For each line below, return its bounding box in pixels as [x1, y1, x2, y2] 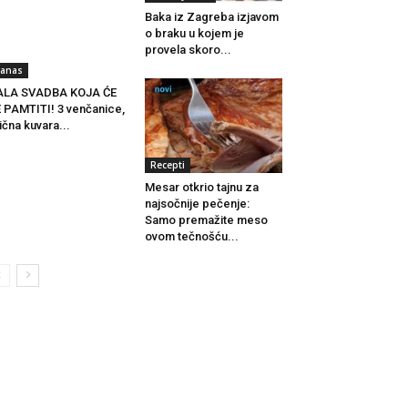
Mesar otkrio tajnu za [144, 180, 259, 195]
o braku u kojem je [144, 26, 244, 41]
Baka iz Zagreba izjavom [144, 10, 279, 25]
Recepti [149, 158, 185, 172]
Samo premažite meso [144, 213, 268, 228]
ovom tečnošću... [144, 229, 239, 244]
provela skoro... [144, 43, 231, 57]
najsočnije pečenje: [144, 197, 250, 211]
